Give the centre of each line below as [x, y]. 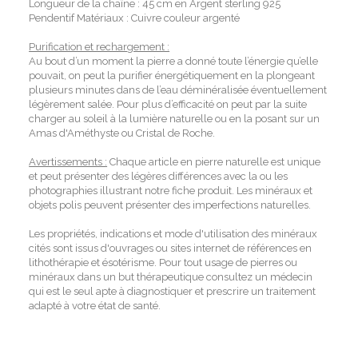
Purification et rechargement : [99, 46]
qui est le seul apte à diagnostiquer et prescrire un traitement [173, 291]
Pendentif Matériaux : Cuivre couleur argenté [135, 18]
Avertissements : [68, 161]
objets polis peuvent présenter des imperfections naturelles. [170, 205]
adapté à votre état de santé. [95, 305]
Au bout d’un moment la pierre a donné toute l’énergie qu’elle [174, 61]
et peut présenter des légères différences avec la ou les [159, 176]
